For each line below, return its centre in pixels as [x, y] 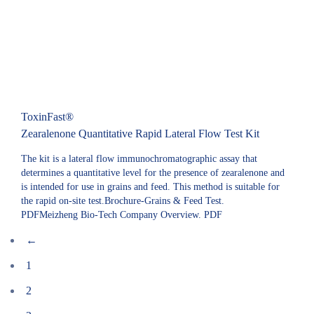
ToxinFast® [47, 117]
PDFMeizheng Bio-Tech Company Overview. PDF [122, 215]
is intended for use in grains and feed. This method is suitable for [150, 187]
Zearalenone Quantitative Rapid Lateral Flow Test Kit [140, 134]
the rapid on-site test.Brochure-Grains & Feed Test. [123, 201]
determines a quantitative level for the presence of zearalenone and [153, 173]
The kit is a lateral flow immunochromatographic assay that [139, 159]
